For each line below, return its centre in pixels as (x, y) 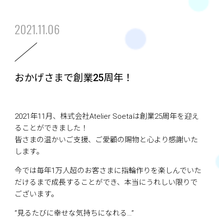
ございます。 (36, 194)
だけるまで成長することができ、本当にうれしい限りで (106, 182)
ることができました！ (51, 128)
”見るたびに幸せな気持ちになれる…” (74, 213)
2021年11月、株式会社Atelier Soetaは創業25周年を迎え (107, 116)
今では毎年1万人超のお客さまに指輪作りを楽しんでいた (108, 171)
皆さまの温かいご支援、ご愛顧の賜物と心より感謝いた (106, 140)
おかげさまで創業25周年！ (74, 78)
